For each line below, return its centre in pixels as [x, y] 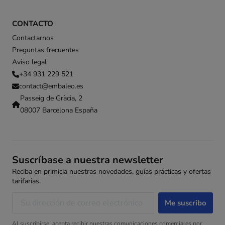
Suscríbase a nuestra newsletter [88, 160]
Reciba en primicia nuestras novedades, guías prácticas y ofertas [111, 172]
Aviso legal [29, 62]
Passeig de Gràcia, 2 [51, 98]
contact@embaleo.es [51, 86]
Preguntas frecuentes [45, 50]
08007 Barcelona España [59, 110]
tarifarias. [26, 181]
